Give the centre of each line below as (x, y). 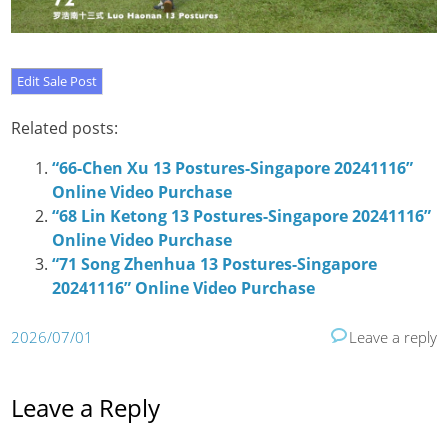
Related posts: (65, 128)
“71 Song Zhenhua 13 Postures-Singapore (214, 264)
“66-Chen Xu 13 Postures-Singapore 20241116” (232, 168)
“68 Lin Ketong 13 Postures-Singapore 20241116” (241, 216)
